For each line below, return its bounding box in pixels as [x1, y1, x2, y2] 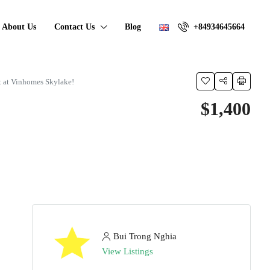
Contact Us [54, 22, 95, 31]
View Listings [102, 246, 153, 256]
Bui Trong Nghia [113, 231, 177, 241]
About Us [2, 22, 36, 31]
